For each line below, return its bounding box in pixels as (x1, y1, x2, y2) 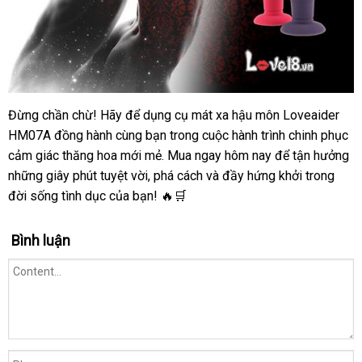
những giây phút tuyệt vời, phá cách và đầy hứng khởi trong (8, 167, 335, 183)
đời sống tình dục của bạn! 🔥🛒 (8, 187, 187, 204)
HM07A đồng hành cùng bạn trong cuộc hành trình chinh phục (8, 127, 348, 143)
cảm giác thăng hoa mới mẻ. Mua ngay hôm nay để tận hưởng (8, 147, 349, 163)
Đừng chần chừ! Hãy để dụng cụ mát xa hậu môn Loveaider (8, 107, 339, 123)
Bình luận (11, 231, 70, 249)
